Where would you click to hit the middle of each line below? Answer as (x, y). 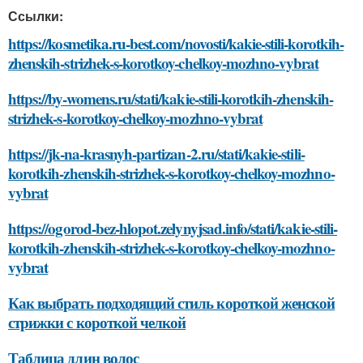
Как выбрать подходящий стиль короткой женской (172, 302)
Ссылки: (36, 15)
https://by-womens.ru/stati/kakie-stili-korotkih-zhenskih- (171, 98)
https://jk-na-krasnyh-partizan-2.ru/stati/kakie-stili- (156, 153)
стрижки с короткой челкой (97, 322)
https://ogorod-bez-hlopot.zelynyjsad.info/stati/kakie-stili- (173, 228)
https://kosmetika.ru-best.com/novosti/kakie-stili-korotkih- (176, 43)
